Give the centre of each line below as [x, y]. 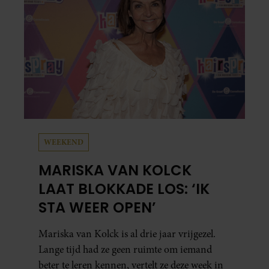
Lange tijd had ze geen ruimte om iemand [125, 249]
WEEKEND [64, 142]
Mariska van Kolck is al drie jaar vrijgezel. [127, 234]
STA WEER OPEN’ [97, 207]
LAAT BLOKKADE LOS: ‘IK [124, 189]
